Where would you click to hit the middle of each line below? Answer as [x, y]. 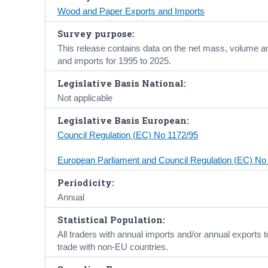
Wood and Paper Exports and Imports [131, 11]
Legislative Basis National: [121, 83]
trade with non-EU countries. [112, 247]
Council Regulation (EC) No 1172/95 [127, 135]
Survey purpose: [96, 33]
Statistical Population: [111, 219]
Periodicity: [86, 182]
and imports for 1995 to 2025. [114, 61]
